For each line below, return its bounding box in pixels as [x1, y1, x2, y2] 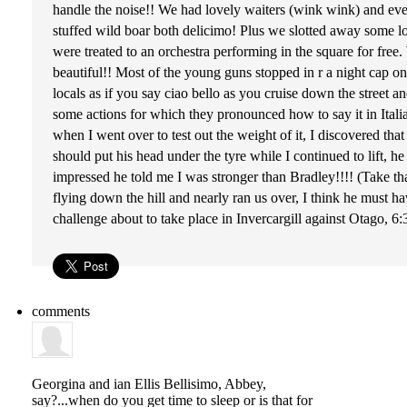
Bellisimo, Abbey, [160, 376, 266, 392]
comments [32, 303, 90, 319]
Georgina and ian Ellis [32, 376, 160, 392]
